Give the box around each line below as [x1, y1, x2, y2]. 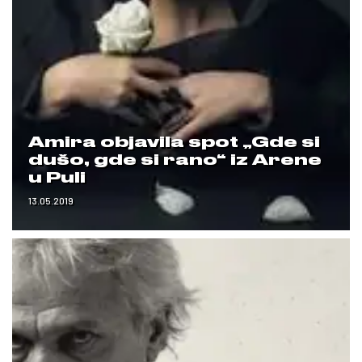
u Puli [28, 168, 86, 187]
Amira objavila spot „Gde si [28, 133, 320, 152]
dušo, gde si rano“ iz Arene [28, 150, 322, 170]
